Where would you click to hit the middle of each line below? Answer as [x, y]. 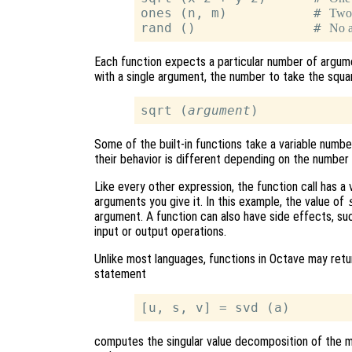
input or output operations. [160, 232]
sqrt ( [165, 111]
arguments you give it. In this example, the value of [221, 202]
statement [120, 274]
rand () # [235, 28]
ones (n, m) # [235, 13]
